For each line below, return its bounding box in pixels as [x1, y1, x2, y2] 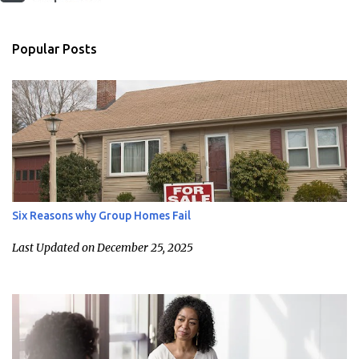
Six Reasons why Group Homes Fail [12, 208, 191, 222]
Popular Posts [12, 41, 97, 56]
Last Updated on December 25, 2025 [12, 240, 193, 255]
